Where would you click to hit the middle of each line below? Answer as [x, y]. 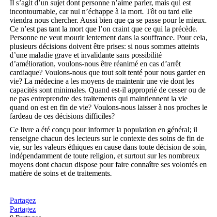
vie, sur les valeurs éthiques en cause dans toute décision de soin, [108, 147]
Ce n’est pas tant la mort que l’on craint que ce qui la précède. [104, 29]
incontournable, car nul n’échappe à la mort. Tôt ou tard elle [101, 11]
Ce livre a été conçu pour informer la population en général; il [103, 130]
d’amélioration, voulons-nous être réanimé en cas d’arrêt [95, 64]
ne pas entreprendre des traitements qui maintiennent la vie [99, 99]
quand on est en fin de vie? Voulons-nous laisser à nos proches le [108, 107]
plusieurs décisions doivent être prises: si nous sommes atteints [104, 46]
